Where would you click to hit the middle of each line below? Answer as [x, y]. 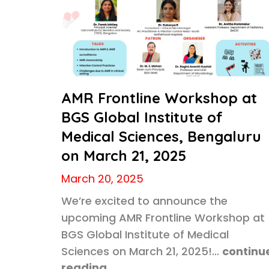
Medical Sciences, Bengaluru [161, 136]
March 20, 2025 [102, 179]
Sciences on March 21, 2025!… [140, 251]
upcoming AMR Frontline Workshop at [163, 218]
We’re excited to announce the [144, 201]
